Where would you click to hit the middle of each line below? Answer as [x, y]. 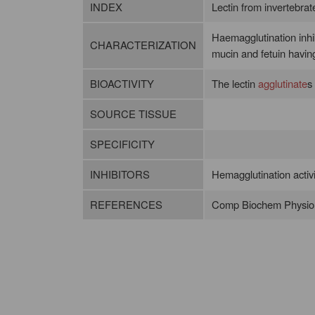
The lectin [234, 84]
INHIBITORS [120, 174]
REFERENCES [126, 205]
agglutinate [282, 84]
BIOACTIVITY [122, 84]
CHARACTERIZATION [143, 45]
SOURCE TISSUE [133, 114]
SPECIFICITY [122, 144]
